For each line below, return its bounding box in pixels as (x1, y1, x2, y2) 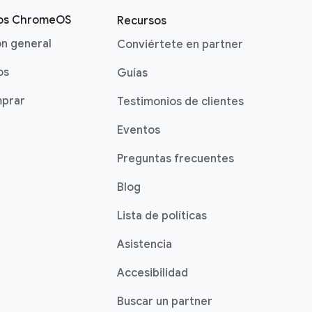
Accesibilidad (117, 266, 188, 280)
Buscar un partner (117, 295, 212, 309)
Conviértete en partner (117, 38, 243, 52)
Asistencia (117, 237, 172, 251)
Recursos (117, 14, 166, 28)
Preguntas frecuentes (117, 152, 234, 166)
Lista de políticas (117, 209, 207, 223)
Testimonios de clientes (117, 95, 244, 109)
